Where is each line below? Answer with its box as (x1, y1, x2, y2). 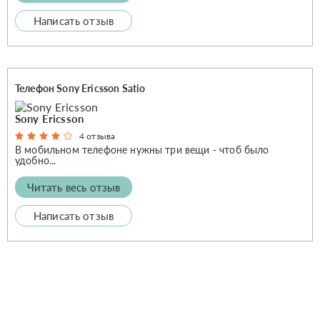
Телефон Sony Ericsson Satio (15, 81, 146, 94)
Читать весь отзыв (26, 180, 121, 194)
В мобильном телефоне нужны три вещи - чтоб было (15, 143, 269, 156)
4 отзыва (79, 130, 116, 141)
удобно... (15, 154, 56, 166)
